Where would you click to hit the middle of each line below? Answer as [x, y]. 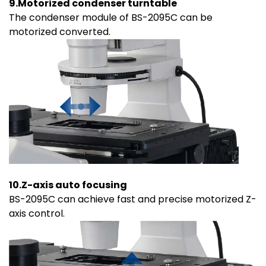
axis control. [37, 213]
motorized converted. [60, 31]
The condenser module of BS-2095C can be [111, 17]
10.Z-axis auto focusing [68, 185]
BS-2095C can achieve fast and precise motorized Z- [133, 199]
